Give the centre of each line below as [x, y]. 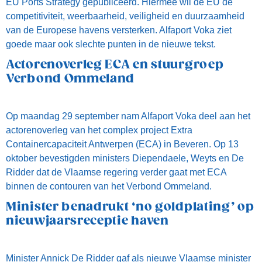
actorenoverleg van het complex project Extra [99, 130]
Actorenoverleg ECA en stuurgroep [115, 65]
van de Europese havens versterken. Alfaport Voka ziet [119, 30]
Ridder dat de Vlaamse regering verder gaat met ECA [116, 172]
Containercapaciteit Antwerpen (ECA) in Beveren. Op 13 [122, 144]
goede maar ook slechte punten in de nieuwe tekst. [111, 44]
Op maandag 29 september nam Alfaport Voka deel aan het [128, 116]
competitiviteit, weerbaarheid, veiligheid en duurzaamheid [125, 16]
